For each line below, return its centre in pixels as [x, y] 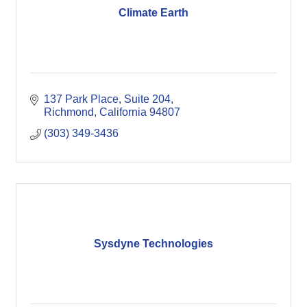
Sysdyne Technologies [153, 243]
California [123, 112]
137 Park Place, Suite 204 [107, 99]
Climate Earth [153, 12]
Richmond [69, 112]
